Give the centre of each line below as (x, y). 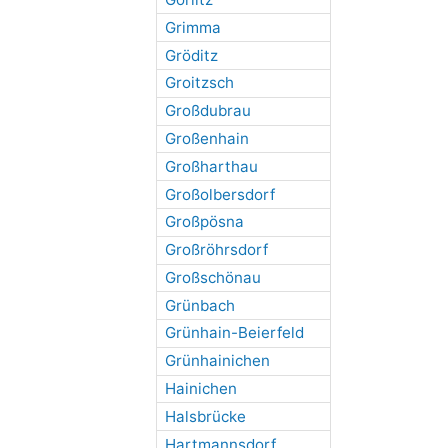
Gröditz (191, 55)
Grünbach (199, 305)
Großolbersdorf (219, 194)
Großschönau (212, 277)
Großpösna (204, 222)
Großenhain (206, 138)
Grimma (192, 27)
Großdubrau (207, 111)
